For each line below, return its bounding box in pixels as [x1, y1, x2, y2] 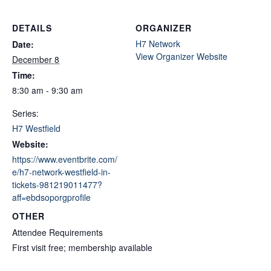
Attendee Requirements [12, 226, 103, 238]
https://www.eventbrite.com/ [12, 152, 117, 165]
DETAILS [12, 21, 52, 34]
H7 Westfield [12, 122, 60, 134]
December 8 [12, 53, 59, 65]
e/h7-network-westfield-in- [12, 165, 111, 178]
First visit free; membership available [12, 241, 152, 253]
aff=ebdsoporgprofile [12, 191, 91, 203]
